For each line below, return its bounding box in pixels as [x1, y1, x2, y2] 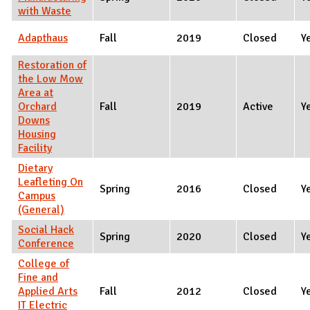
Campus [18, 188, 55, 203]
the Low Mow [18, 71, 83, 86]
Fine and [18, 270, 58, 284]
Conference [18, 236, 74, 250]
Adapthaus [18, 30, 68, 45]
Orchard [18, 99, 57, 113]
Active [243, 99, 273, 113]
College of [18, 256, 69, 271]
